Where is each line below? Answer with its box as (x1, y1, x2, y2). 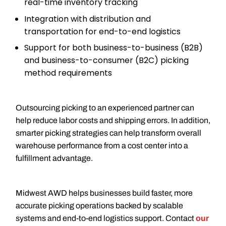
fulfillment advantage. (15, 153, 93, 162)
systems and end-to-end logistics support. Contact (15, 213, 196, 222)
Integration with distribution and (24, 13, 151, 25)
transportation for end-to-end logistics (24, 25, 181, 37)
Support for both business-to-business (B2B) (24, 42, 203, 54)
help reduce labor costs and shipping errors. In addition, (15, 116, 210, 125)
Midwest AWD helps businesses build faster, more (15, 188, 193, 197)
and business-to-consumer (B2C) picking (24, 54, 189, 67)
